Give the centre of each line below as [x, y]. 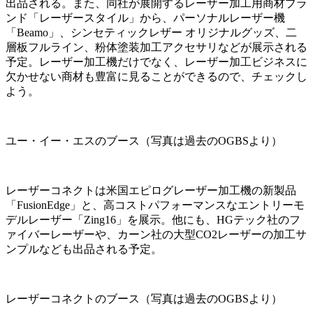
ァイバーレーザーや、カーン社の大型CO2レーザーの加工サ [156, 234]
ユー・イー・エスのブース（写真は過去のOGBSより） [144, 140]
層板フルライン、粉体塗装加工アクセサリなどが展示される [156, 47]
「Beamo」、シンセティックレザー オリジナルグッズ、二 [151, 32]
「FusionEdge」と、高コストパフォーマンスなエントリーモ [155, 205]
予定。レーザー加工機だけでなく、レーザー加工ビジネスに [156, 61]
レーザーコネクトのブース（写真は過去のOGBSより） [144, 298]
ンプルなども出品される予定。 [84, 249]
